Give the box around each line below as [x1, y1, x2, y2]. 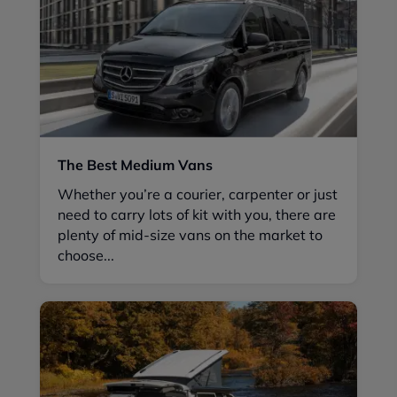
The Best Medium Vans [58, 155, 213, 174]
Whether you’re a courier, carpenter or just [58, 184, 338, 203]
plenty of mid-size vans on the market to [58, 225, 323, 244]
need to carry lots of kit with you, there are [58, 205, 336, 223]
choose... [58, 245, 114, 264]
